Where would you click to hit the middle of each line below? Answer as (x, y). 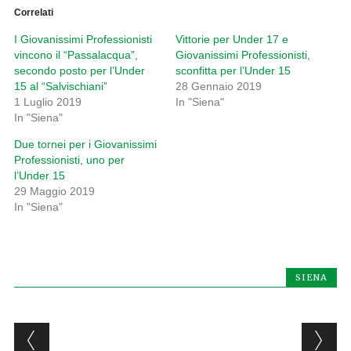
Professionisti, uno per (69, 160)
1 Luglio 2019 (47, 102)
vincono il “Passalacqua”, (76, 55)
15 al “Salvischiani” (60, 87)
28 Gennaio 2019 (218, 87)
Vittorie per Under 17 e (232, 40)
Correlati (33, 13)
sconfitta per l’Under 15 (233, 71)
